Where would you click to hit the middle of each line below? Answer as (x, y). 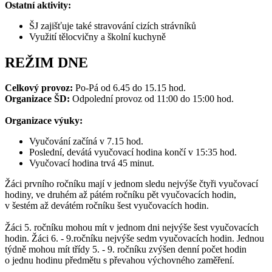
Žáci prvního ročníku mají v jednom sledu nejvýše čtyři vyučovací (131, 184)
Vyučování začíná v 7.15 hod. (86, 141)
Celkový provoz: (40, 88)
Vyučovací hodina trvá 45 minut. (93, 163)
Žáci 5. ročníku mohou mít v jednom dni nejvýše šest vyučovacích (132, 228)
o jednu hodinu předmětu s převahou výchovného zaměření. (121, 260)
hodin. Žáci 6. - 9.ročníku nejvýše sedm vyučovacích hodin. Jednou (134, 239)
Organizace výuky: (45, 121)
